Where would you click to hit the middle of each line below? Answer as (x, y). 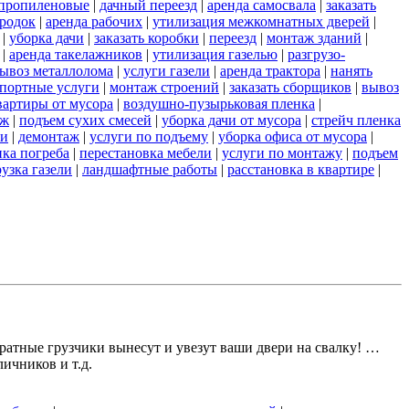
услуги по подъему (149, 136)
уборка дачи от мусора (231, 120)
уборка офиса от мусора (293, 136)
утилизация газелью (215, 54)
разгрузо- (316, 54)
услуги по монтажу (282, 152)
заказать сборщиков (290, 87)
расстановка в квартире (301, 169)
